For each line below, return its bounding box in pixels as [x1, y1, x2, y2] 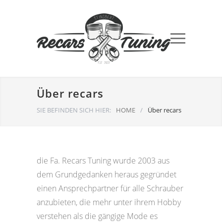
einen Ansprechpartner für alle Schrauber [37, 183, 183, 194]
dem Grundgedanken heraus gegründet [37, 169, 176, 180]
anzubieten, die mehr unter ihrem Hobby [37, 197, 181, 208]
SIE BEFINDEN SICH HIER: [37, 106, 111, 114]
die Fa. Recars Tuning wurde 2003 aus [37, 155, 169, 166]
